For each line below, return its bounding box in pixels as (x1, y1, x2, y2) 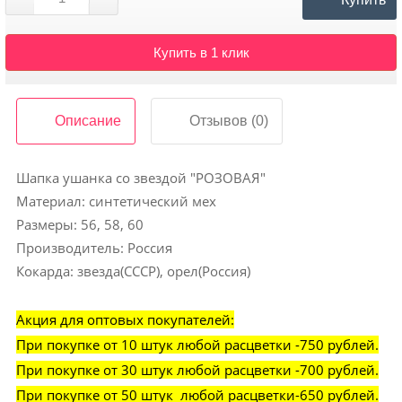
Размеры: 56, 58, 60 (15, 214, 144, 233)
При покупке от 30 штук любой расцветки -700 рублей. (15, 360, 379, 379)
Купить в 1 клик (153, 44, 249, 60)
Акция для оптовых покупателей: (15, 310, 234, 328)
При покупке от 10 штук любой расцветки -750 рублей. (15, 335, 379, 354)
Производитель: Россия (15, 238, 172, 257)
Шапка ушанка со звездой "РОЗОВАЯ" (15, 168, 266, 187)
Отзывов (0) (188, 112, 268, 128)
